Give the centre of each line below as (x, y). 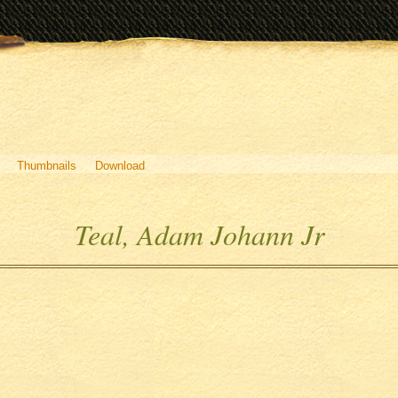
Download (120, 165)
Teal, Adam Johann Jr (199, 234)
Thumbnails (46, 165)
